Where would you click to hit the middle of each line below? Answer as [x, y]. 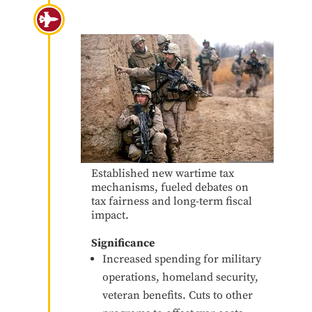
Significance [123, 243]
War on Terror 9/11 [149, 18]
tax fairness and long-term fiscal [171, 201]
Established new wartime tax [162, 173]
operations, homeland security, [180, 277]
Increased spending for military [181, 259]
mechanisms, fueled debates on [170, 187]
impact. [110, 215]
